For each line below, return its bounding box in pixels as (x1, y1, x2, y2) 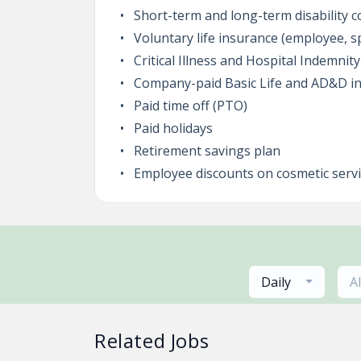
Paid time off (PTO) (133, 97, 247, 114)
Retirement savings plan (133, 142, 280, 160)
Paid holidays (133, 119, 213, 137)
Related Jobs (94, 327, 210, 354)
